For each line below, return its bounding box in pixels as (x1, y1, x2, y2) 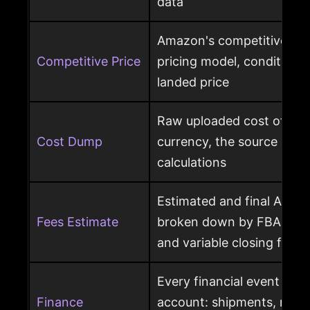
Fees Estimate (37, 215, 118, 230)
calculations (157, 155, 226, 170)
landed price (157, 75, 229, 90)
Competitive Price (37, 54, 140, 69)
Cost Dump (37, 134, 102, 149)
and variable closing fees (157, 235, 302, 250)
